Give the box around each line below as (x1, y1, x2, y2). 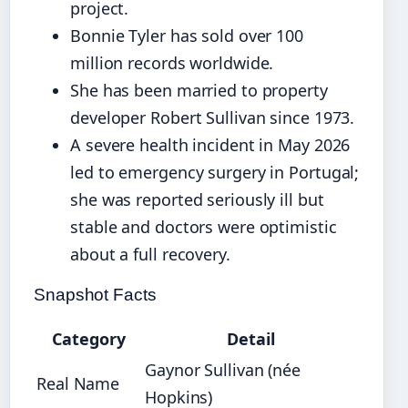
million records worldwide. (70, 51, 274, 74)
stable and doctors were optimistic (70, 215, 337, 238)
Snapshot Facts (34, 284, 157, 304)
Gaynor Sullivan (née (145, 358, 301, 381)
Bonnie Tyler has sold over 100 (70, 24, 303, 46)
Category (52, 327, 126, 350)
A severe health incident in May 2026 (70, 133, 351, 156)
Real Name (36, 372, 120, 394)
